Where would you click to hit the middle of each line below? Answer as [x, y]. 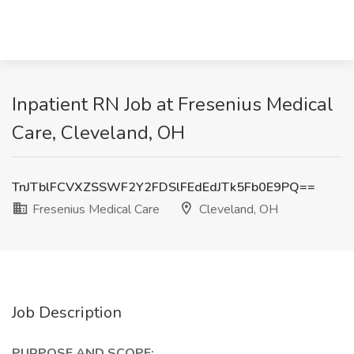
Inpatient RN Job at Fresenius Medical [173, 104]
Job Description [67, 313]
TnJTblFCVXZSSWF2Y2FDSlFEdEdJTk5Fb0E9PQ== [164, 187]
